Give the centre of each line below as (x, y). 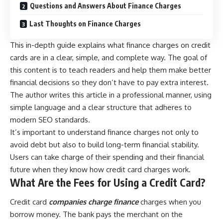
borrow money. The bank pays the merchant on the (96, 215)
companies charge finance (94, 202)
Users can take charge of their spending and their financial (107, 157)
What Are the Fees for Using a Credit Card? (108, 182)
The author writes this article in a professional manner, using (111, 95)
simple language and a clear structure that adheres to (101, 107)
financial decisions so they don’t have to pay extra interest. (109, 82)
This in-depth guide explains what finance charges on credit (110, 45)
